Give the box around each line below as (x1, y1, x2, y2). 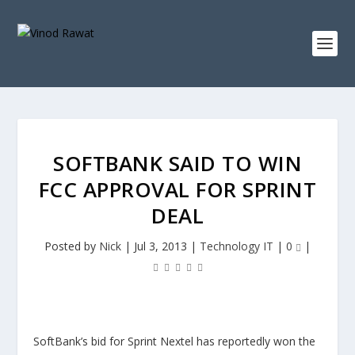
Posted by (44, 239, 99, 254)
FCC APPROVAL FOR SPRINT (38, 175, 317, 204)
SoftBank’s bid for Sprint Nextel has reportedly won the (33, 334, 316, 349)
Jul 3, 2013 (134, 239, 187, 254)
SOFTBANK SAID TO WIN (53, 149, 302, 177)
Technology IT (200, 239, 273, 254)
